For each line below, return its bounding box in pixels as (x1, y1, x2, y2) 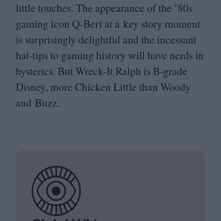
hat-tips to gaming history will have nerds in (16, 48, 204, 63)
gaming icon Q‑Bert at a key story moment (16, 16, 200, 31)
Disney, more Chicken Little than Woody (16, 79, 191, 94)
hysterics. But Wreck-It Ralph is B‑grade (16, 64, 187, 78)
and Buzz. (16, 95, 60, 110)
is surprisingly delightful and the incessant (16, 32, 196, 47)
